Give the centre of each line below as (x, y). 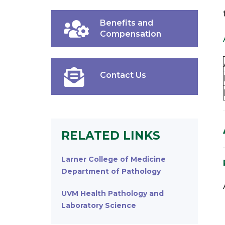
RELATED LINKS (111, 135)
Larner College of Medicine (114, 159)
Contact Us (123, 75)
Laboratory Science (99, 205)
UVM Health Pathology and (113, 193)
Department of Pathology (111, 171)
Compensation (130, 34)
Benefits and (126, 23)
